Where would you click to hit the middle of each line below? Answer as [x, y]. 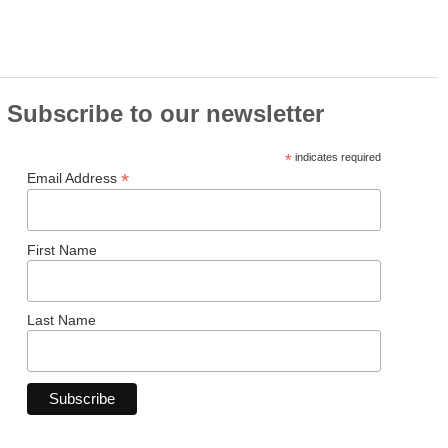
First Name [62, 249]
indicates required [337, 157]
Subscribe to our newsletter [165, 114]
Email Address [74, 178]
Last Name [61, 319]
